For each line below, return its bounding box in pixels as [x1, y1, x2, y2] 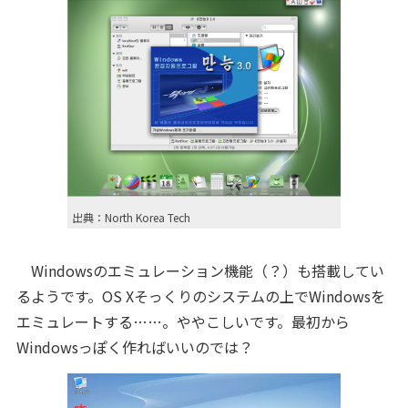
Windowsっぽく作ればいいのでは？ [15, 336, 253, 358]
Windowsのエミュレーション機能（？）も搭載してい [15, 260, 384, 281]
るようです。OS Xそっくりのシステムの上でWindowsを [15, 285, 385, 307]
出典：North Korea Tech [72, 209, 190, 225]
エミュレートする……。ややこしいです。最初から [15, 311, 350, 332]
